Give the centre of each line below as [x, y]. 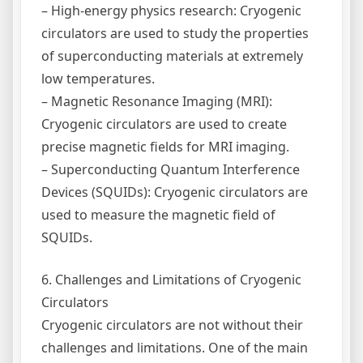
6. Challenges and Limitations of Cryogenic [171, 279]
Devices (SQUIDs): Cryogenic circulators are [175, 192]
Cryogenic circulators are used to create [164, 124]
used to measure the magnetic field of [158, 214]
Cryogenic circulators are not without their [172, 325]
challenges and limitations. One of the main [175, 347]
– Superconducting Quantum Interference [171, 169]
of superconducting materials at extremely [172, 56]
